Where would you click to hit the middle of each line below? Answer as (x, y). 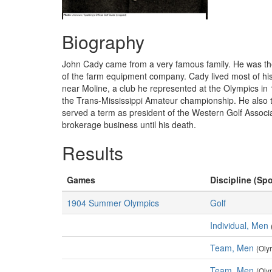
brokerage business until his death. (129, 124)
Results (93, 153)
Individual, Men (239, 225)
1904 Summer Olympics (113, 203)
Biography (103, 42)
